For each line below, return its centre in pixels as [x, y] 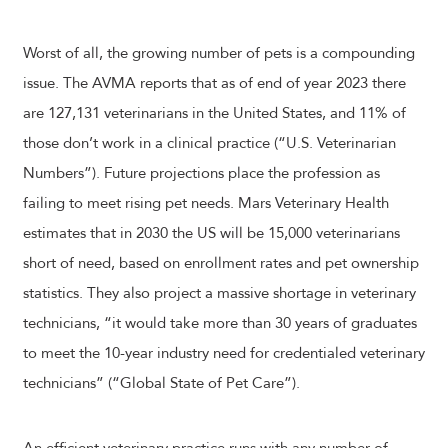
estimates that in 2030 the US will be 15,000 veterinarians [211, 233]
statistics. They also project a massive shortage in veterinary [219, 293]
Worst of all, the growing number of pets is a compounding [219, 53]
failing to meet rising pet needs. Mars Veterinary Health [206, 203]
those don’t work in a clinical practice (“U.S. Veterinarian [209, 143]
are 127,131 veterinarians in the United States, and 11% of [214, 113]
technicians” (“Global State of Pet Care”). [161, 383]
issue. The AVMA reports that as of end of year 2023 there [214, 83]
